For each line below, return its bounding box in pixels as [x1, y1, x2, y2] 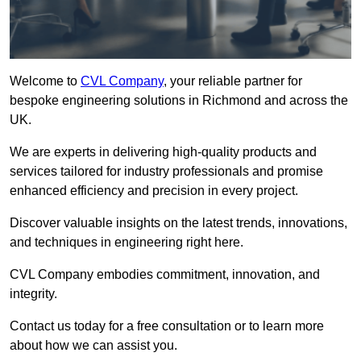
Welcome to [10, 74, 81, 89]
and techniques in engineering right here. [10, 235, 243, 250]
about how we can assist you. [10, 338, 177, 353]
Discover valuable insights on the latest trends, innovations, [10, 216, 347, 230]
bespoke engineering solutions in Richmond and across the [10, 93, 348, 108]
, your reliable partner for [164, 74, 302, 89]
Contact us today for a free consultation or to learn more [10, 319, 324, 334]
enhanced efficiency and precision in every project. [10, 184, 298, 198]
